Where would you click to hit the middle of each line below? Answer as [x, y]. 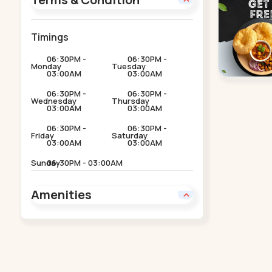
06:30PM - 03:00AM [84, 162]
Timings [49, 37]
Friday [42, 135]
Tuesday [129, 66]
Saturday [130, 135]
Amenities [61, 194]
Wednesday [53, 100]
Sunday [45, 162]
